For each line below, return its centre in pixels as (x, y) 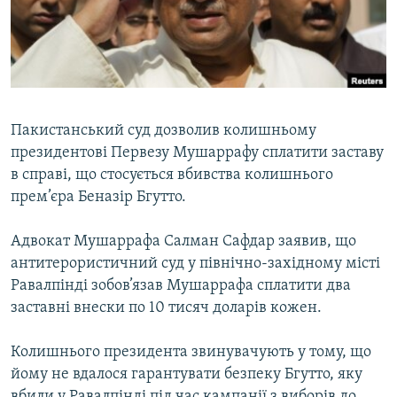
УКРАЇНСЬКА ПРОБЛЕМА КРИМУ (112, 80)
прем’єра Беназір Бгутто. (98, 198)
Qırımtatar (51, 63)
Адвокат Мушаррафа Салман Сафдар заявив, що (183, 242)
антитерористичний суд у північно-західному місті (195, 264)
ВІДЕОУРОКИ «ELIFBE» (90, 16)
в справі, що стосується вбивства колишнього (172, 175)
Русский (44, 31)
